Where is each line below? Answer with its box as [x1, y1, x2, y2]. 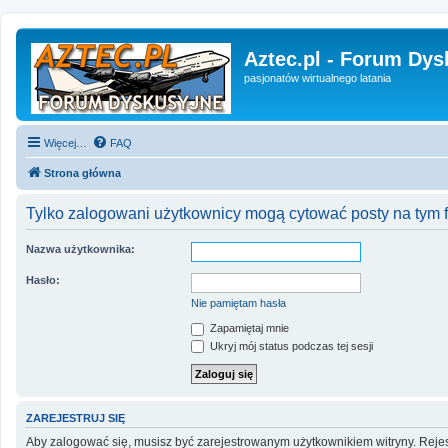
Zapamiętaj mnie [207, 322, 289, 334]
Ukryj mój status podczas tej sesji [207, 339, 373, 352]
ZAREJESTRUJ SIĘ [26, 412, 125, 425]
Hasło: [26, 274, 60, 286]
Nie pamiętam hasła [191, 297, 286, 309]
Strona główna [44, 167, 121, 179]
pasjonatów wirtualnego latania [244, 72, 391, 84]
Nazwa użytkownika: [26, 243, 135, 255]
